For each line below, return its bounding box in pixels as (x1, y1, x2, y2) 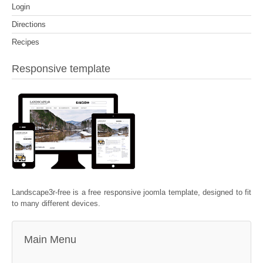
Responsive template (12, 62, 110, 75)
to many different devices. (12, 199, 100, 208)
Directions (12, 19, 46, 29)
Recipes (12, 37, 39, 46)
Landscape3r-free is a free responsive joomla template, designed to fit (12, 188, 251, 197)
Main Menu (24, 234, 76, 246)
